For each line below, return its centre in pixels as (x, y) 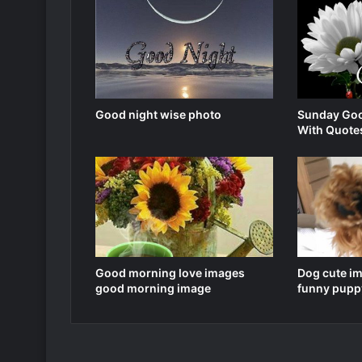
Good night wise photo (158, 115)
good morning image (153, 288)
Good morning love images (170, 273)
